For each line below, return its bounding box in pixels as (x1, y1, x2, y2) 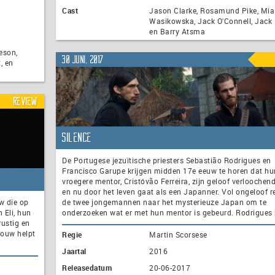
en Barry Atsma (149, 26, 205, 37)
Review (13, 96, 38, 106)
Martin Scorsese (149, 230, 207, 240)
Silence (62, 131, 92, 144)
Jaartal (62, 246, 87, 257)
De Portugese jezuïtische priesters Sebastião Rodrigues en (62, 155, 271, 166)
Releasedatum (62, 263, 112, 273)
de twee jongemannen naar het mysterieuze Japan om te (62, 197, 266, 207)
